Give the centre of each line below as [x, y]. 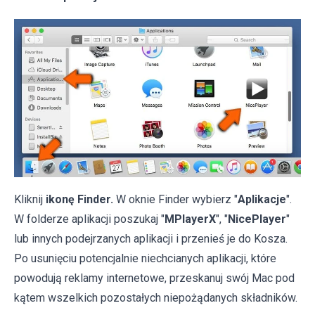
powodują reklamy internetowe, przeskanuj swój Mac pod [154, 278]
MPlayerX [190, 219]
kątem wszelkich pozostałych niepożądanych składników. [156, 298]
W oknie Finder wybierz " [175, 199]
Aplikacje [262, 199]
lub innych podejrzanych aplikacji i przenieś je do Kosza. [151, 239]
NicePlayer [257, 219]
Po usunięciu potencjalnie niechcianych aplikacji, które [145, 258]
